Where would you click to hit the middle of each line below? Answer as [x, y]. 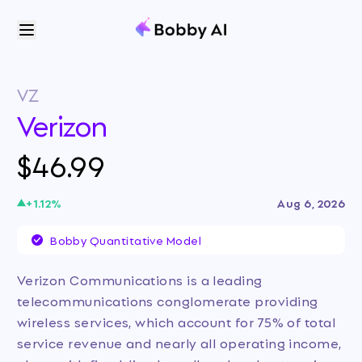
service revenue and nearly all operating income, [179, 343]
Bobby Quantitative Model [126, 239]
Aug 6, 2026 [311, 203]
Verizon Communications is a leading [139, 280]
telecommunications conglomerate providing [167, 301]
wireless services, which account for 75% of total [176, 322]
